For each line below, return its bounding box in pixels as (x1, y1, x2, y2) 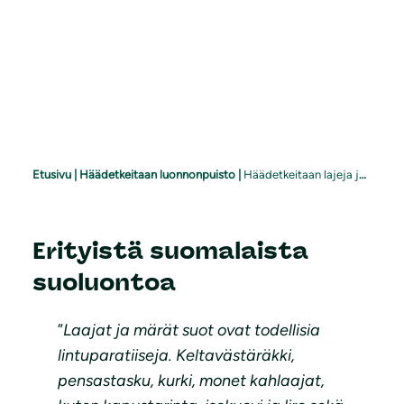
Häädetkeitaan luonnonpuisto (79, 167, 235, 181)
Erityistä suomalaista (32, 235, 308, 265)
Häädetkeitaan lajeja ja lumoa (243, 167, 359, 181)
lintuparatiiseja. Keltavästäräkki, (58, 345, 295, 366)
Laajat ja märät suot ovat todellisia (63, 320, 320, 341)
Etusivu (32, 167, 71, 181)
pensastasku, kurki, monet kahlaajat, (58, 371, 325, 391)
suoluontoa (32, 267, 176, 297)
